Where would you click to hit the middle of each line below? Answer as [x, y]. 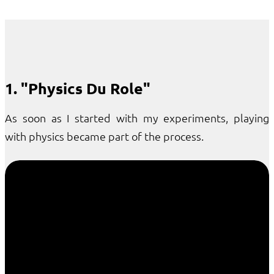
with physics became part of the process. [104, 136]
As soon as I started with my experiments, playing [137, 118]
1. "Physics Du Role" [78, 88]
